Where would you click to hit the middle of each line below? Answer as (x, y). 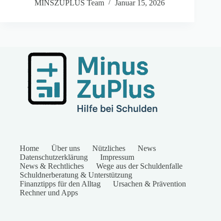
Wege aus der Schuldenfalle (139, 166)
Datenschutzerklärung (54, 157)
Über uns (66, 148)
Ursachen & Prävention (149, 184)
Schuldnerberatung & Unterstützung (76, 175)
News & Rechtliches (52, 166)
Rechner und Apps (49, 193)
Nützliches (109, 148)
